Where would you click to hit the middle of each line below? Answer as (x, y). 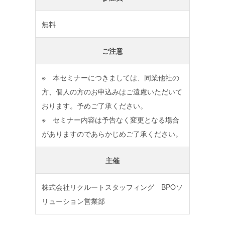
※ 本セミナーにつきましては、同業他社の (110, 77)
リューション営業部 (73, 201)
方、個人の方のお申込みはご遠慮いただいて (112, 91)
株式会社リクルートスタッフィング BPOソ (112, 187)
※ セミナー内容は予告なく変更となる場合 (110, 119)
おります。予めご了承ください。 (94, 105)
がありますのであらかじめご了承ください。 (112, 133)
